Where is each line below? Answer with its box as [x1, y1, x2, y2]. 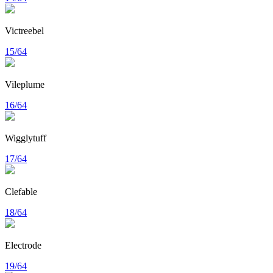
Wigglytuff [5, 132, 46, 143]
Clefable [5, 186, 37, 197]
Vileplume [5, 79, 44, 90]
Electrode [5, 239, 41, 250]
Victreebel [5, 25, 44, 36]
